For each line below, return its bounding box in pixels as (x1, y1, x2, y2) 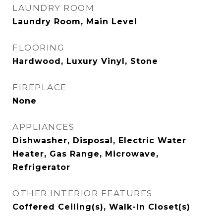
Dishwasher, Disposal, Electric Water (12, 136, 186, 145)
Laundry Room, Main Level (12, 17, 137, 26)
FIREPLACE (12, 82, 67, 92)
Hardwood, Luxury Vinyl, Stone (12, 56, 158, 66)
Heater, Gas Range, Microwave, (12, 149, 159, 159)
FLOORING (12, 43, 64, 53)
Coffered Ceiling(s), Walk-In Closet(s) (12, 202, 190, 212)
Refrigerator (12, 163, 70, 172)
